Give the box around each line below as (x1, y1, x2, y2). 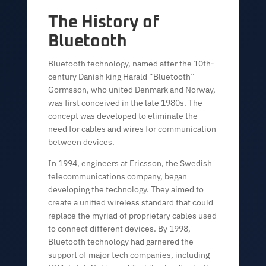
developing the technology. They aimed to (48, 184, 204, 195)
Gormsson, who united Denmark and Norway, (48, 84, 216, 95)
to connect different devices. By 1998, (48, 223, 191, 234)
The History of (48, 14, 160, 31)
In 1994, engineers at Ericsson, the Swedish (48, 158, 213, 169)
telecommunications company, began (48, 171, 188, 182)
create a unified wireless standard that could (48, 197, 214, 208)
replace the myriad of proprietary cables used (48, 210, 217, 221)
